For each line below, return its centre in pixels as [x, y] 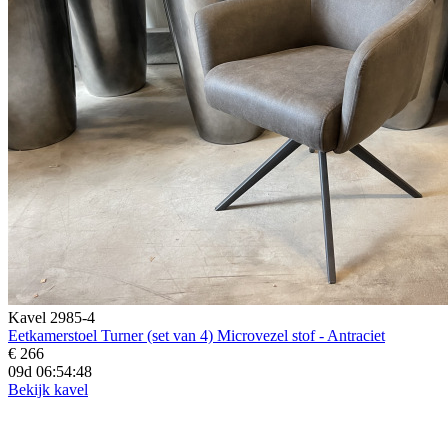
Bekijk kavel [48, 389]
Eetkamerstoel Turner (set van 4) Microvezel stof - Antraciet [196, 335]
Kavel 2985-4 [51, 317]
